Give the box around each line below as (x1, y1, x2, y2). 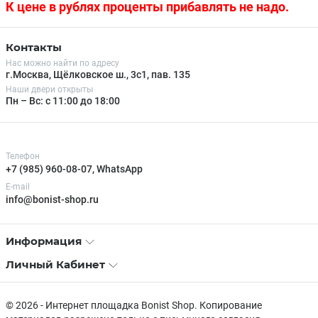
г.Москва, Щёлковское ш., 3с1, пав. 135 (6, 68, 190, 80)
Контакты (6, 40, 62, 54)
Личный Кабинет (6, 257, 105, 271)
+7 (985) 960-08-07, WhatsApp (6, 163, 143, 175)
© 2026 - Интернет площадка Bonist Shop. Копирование (6, 300, 262, 312)
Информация (6, 234, 82, 248)
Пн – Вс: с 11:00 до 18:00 (6, 94, 120, 106)
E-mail (6, 181, 30, 192)
